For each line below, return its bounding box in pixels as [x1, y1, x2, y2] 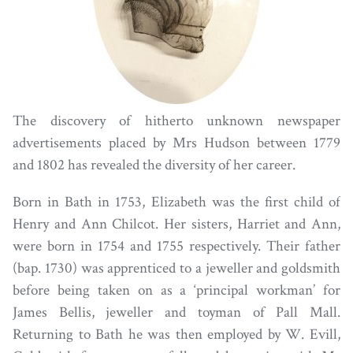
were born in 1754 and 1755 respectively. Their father [13, 236, 340, 256]
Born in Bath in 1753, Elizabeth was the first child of [13, 191, 340, 212]
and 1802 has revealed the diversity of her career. [13, 154, 295, 175]
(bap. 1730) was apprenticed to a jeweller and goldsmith [13, 258, 340, 278]
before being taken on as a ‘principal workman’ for [13, 280, 340, 300]
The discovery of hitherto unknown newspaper [13, 110, 340, 131]
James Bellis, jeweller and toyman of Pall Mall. [13, 302, 340, 322]
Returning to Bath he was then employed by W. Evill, [13, 324, 340, 344]
